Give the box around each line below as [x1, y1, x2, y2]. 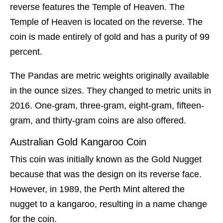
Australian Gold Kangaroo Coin [10, 136, 146, 148]
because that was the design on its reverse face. [10, 169, 202, 180]
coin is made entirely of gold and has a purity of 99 [10, 32, 210, 42]
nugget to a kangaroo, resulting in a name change [10, 199, 207, 210]
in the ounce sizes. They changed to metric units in [10, 86, 211, 96]
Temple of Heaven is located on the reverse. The [10, 17, 203, 27]
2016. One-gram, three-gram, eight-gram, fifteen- [10, 101, 204, 111]
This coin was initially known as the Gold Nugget [10, 154, 202, 165]
